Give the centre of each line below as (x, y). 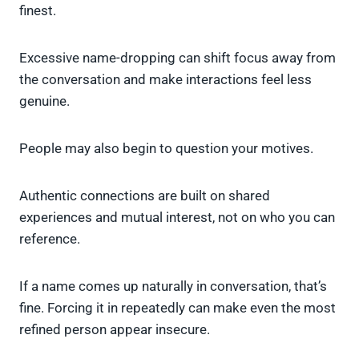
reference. (50, 239)
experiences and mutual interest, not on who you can (177, 218)
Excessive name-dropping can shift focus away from (177, 58)
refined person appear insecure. (115, 330)
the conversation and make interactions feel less (165, 80)
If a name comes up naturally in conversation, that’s (173, 286)
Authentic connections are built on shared (145, 196)
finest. (38, 11)
